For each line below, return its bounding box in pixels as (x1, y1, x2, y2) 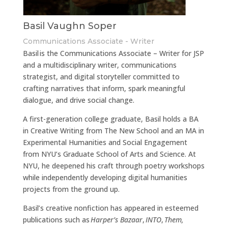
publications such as (22, 215, 91, 224)
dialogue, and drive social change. (22, 95, 134, 105)
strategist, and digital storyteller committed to (22, 72, 180, 81)
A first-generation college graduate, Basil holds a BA (22, 114, 198, 124)
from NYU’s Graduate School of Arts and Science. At (22, 149, 196, 159)
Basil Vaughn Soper (22, 20, 117, 32)
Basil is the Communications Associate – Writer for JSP (22, 48, 204, 58)
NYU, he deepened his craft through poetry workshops (22, 161, 205, 170)
